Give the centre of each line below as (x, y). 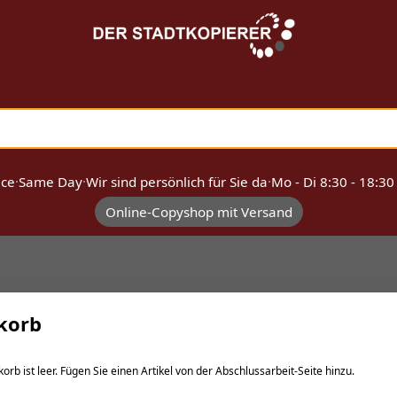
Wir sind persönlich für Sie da (176, 181)
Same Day (50, 181)
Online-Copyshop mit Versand (198, 211)
